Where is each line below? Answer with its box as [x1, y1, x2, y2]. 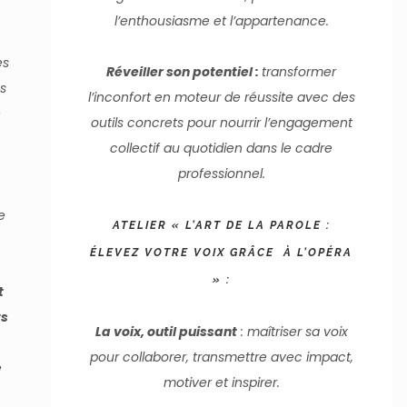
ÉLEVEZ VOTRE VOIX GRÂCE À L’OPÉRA [90, 246, 353, 259]
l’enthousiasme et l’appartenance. [114, 12, 329, 30]
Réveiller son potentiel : [106, 63, 263, 81]
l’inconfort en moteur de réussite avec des [87, 88, 355, 106]
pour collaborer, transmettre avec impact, [89, 348, 353, 366]
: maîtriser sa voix [236, 323, 348, 341]
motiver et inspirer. [163, 373, 280, 392]
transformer [262, 63, 337, 81]
